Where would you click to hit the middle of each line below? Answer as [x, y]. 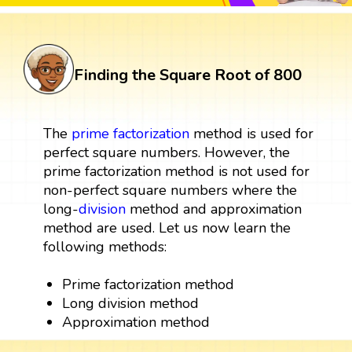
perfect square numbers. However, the [166, 152]
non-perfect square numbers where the [170, 190]
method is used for [251, 133]
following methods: [104, 246]
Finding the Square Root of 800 [188, 75]
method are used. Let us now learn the [167, 227]
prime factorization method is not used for [176, 171]
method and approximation [213, 209]
